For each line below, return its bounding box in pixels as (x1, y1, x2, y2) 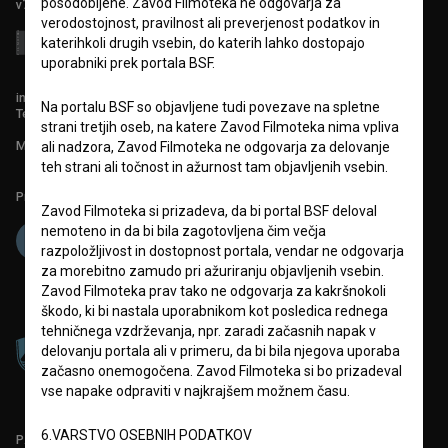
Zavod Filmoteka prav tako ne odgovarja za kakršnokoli (41, 283, 386, 299)
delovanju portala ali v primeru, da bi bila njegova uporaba (41, 343, 400, 359)
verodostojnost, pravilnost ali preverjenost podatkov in (41, 15, 380, 31)
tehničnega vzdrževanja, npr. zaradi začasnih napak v (41, 323, 376, 339)
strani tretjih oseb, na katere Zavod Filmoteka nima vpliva (41, 119, 399, 135)
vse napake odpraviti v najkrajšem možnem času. (41, 383, 350, 399)
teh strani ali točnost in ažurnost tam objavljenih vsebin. (41, 159, 388, 175)
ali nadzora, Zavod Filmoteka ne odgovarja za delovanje (41, 139, 390, 155)
